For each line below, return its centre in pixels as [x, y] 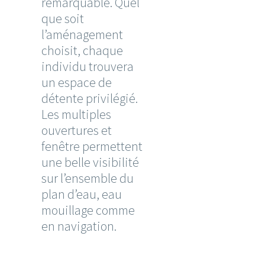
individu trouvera [88, 67]
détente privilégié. [90, 98]
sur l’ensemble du [88, 178]
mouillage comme [88, 210]
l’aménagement [82, 35]
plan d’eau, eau [82, 194]
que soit [63, 19]
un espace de [77, 83]
